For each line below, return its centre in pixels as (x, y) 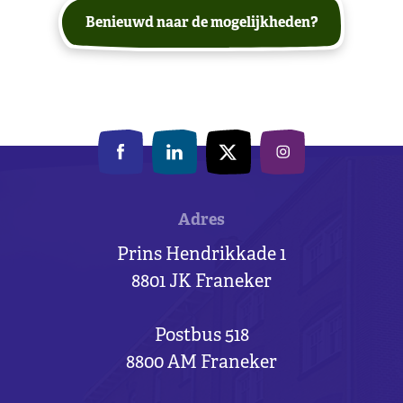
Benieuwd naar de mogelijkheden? (201, 23)
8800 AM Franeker (201, 363)
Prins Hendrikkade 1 (201, 255)
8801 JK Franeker (201, 282)
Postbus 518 (201, 336)
